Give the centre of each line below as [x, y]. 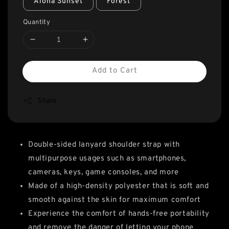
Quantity [37, 22]
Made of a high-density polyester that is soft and [119, 186]
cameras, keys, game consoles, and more [104, 172]
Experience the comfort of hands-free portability [119, 214]
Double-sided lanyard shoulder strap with [104, 145]
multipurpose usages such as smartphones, [107, 158]
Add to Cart [114, 71]
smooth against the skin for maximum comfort [114, 200]
